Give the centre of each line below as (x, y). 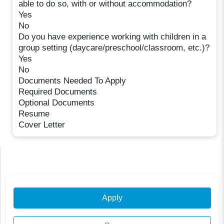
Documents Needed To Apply (72, 80)
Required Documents (58, 91)
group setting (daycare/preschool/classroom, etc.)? (114, 47)
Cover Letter (42, 124)
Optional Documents (57, 102)
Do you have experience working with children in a (112, 36)
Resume (34, 113)
